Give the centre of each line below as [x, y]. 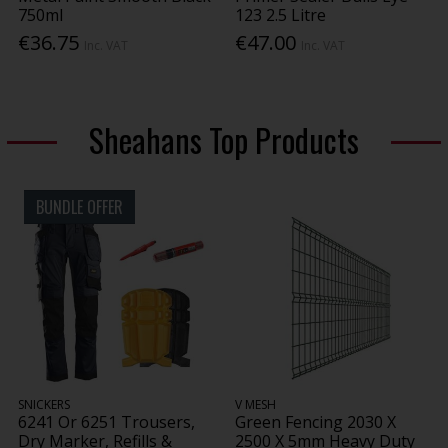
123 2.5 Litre [281, 14]
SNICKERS [44, 405]
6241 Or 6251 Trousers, [107, 422]
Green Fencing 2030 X [316, 422]
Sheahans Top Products [223, 139]
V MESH [256, 405]
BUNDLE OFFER [80, 206]
